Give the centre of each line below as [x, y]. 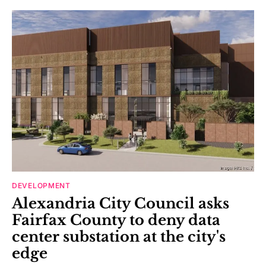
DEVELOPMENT [41, 186]
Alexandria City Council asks [121, 204]
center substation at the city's [119, 237]
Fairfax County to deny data [116, 220]
